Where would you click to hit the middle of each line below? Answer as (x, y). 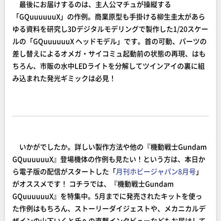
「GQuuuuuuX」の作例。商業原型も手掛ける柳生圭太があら (109, 16)
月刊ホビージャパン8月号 (156, 171)
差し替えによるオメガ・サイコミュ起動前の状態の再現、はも (109, 53)
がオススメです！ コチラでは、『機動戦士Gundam (93, 184)
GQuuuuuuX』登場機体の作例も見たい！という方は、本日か (109, 159)
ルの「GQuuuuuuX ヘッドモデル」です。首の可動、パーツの (110, 41)
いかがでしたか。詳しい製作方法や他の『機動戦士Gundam (110, 147)
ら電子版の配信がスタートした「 (64, 171)
